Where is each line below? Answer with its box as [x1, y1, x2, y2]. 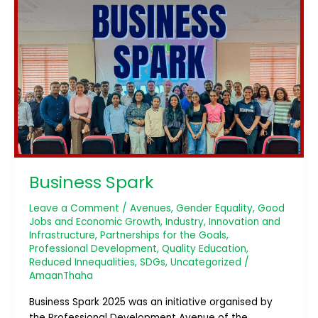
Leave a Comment [28, 202, 119, 216]
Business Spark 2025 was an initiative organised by [28, 295, 273, 309]
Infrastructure [28, 229, 95, 243]
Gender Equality [175, 202, 253, 216]
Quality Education [161, 242, 246, 256]
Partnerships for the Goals [99, 229, 226, 243]
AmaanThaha [28, 269, 93, 283]
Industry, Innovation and [165, 215, 280, 229]
